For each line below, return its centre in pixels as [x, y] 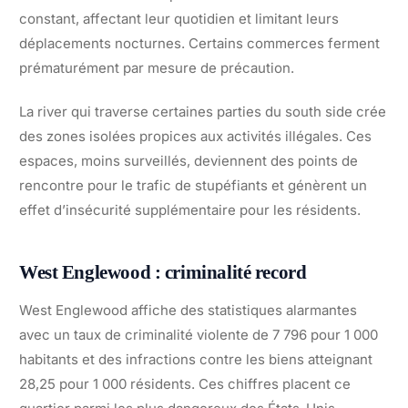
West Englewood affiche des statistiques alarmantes [188, 310]
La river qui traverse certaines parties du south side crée [203, 111]
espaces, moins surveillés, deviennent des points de [189, 160]
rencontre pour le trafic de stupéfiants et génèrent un [193, 185]
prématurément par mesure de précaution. [157, 67]
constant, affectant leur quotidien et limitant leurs [179, 18]
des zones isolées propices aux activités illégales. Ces [195, 136]
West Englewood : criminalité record [163, 272]
